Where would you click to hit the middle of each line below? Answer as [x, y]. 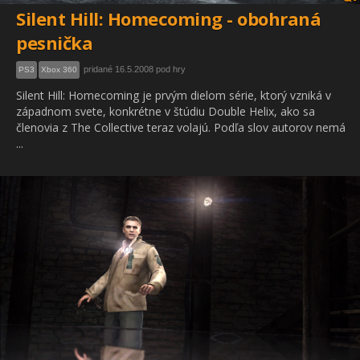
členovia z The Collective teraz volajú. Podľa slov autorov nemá [181, 127]
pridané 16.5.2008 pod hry [135, 69]
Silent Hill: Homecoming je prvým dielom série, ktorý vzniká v [174, 95]
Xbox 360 [59, 70]
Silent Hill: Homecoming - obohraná [168, 18]
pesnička [54, 43]
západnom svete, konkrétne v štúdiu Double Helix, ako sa [166, 111]
